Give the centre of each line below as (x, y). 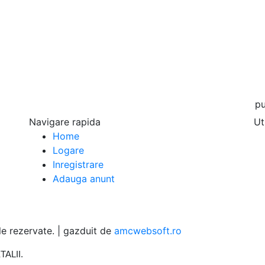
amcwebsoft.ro (148, 230)
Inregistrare (78, 164)
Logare (68, 150)
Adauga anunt (84, 178)
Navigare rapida (65, 122)
